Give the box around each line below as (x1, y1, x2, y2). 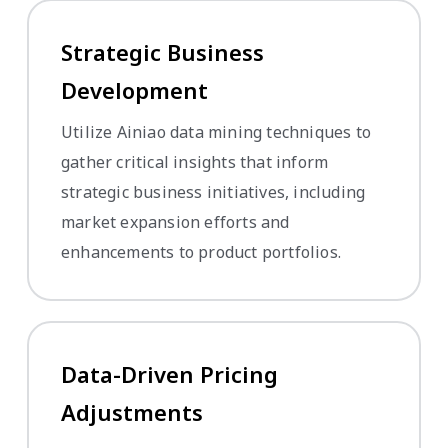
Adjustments (61, 396, 203, 427)
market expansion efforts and (61, 210, 290, 233)
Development (61, 74, 208, 105)
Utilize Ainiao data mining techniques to (61, 120, 371, 143)
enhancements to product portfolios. (61, 240, 341, 263)
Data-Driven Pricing (61, 358, 278, 389)
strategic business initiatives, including (61, 180, 366, 203)
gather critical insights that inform (61, 150, 329, 173)
